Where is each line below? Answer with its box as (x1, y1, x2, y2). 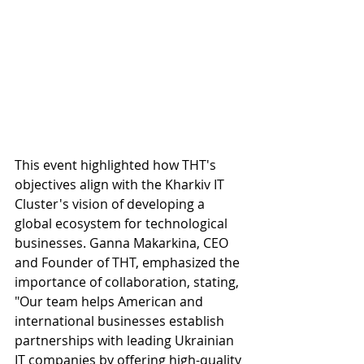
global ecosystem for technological (15, 214, 231, 232)
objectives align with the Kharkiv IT (15, 175, 227, 193)
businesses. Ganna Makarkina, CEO (15, 233, 232, 252)
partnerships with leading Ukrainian (15, 331, 237, 349)
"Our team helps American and (15, 292, 206, 310)
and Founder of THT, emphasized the (15, 253, 243, 271)
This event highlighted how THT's (15, 155, 219, 174)
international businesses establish (15, 311, 227, 330)
